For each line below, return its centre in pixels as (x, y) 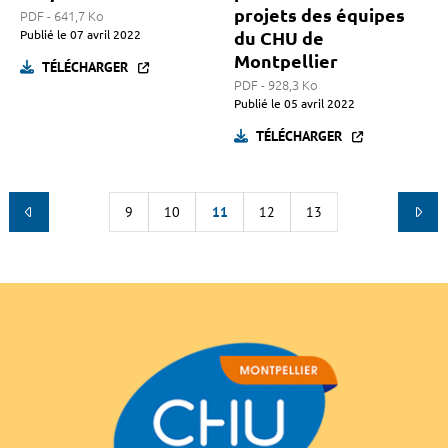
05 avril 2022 (318, 104)
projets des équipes (319, 15)
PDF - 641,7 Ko (62, 16)
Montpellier (286, 61)
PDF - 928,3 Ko (276, 85)
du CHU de (279, 38)
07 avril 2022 (104, 35)
